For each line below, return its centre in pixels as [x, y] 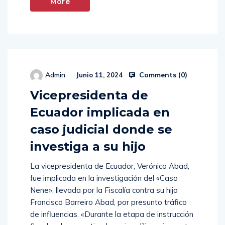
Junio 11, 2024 [98, 75]
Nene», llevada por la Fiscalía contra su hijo [104, 190]
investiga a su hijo [88, 147]
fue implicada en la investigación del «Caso [104, 178]
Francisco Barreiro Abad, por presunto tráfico [108, 202]
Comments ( [159, 75]
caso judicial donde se [101, 130]
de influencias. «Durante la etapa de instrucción [112, 214]
